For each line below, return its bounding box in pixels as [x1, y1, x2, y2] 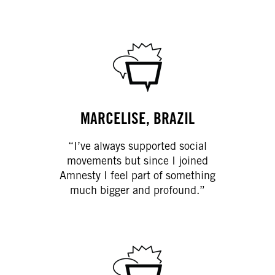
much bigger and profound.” [70, 184, 205, 197]
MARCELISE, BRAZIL [80, 109, 195, 128]
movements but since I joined [67, 154, 208, 168]
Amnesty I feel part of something [60, 169, 215, 182]
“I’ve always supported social [68, 139, 207, 153]
